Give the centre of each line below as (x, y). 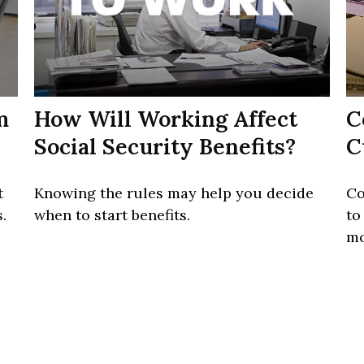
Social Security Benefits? (165, 147)
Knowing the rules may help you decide (174, 193)
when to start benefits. (113, 215)
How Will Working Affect (166, 119)
